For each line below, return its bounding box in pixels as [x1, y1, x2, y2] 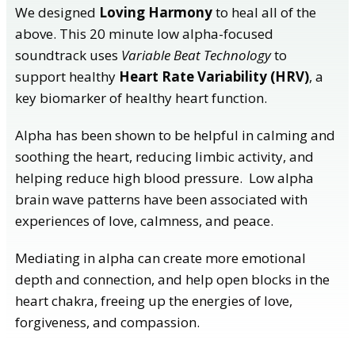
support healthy [15, 67, 119, 86]
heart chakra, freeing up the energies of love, [15, 291, 292, 310]
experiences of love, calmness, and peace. [15, 211, 277, 230]
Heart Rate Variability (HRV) [119, 67, 309, 86]
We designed [15, 2, 99, 21]
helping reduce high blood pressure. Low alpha [15, 168, 314, 187]
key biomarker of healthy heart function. [15, 88, 267, 107]
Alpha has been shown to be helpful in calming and [15, 125, 335, 144]
